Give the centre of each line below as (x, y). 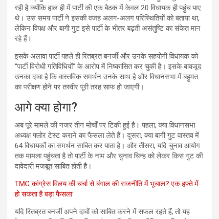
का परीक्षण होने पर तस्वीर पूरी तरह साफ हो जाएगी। (79, 87)
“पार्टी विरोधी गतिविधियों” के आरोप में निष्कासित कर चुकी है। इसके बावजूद (108, 66)
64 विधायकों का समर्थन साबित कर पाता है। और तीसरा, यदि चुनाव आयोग (107, 146)
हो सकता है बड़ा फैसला (44, 194)
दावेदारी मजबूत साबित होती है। (53, 166)
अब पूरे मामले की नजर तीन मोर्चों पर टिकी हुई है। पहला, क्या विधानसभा (105, 125)
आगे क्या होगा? (46, 107)
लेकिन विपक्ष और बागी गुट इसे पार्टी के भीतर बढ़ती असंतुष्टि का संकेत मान (108, 28)
